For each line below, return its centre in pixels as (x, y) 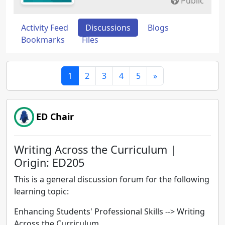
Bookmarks (43, 40)
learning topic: (41, 191)
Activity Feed (45, 28)
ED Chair (55, 117)
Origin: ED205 (49, 162)
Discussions (108, 28)
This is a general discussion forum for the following (112, 179)
